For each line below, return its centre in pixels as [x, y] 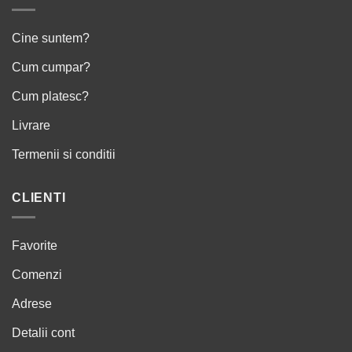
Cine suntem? [51, 38]
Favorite [35, 245]
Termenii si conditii [64, 155]
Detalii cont [43, 332]
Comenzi [37, 274]
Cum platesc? [50, 97]
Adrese [32, 303]
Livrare [31, 126]
